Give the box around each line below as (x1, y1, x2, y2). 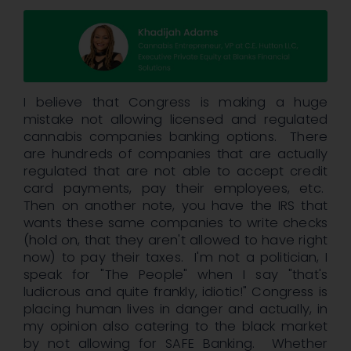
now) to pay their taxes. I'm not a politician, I (24, 248, 327, 267)
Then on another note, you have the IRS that (24, 197, 327, 215)
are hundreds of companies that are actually (24, 145, 327, 164)
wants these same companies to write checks (24, 214, 327, 233)
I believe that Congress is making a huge (24, 93, 327, 112)
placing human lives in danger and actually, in (24, 300, 327, 319)
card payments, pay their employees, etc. (24, 179, 327, 198)
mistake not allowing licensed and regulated (24, 110, 327, 129)
